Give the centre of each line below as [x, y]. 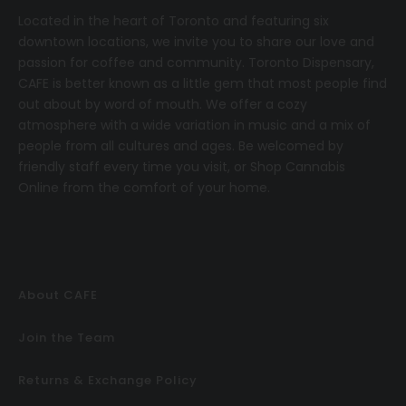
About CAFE [58, 295]
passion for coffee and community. [133, 63]
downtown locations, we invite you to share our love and [196, 42]
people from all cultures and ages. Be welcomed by [181, 146]
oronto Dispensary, [315, 63]
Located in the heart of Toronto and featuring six [174, 21]
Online [39, 188]
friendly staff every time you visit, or [134, 167]
